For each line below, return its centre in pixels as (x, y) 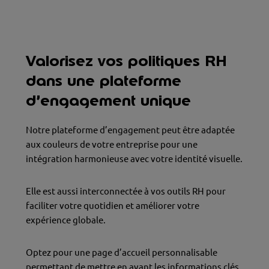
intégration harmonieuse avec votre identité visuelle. (134, 159)
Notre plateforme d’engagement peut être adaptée (130, 130)
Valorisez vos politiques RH (126, 60)
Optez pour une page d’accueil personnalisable (121, 252)
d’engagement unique (108, 100)
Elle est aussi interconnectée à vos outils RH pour (125, 191)
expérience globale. (65, 220)
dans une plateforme (103, 80)
